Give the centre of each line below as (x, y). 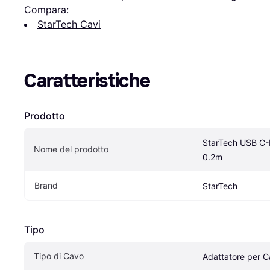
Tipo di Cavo (59, 256)
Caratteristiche (87, 80)
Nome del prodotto (71, 149)
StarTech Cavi (69, 24)
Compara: (46, 9)
